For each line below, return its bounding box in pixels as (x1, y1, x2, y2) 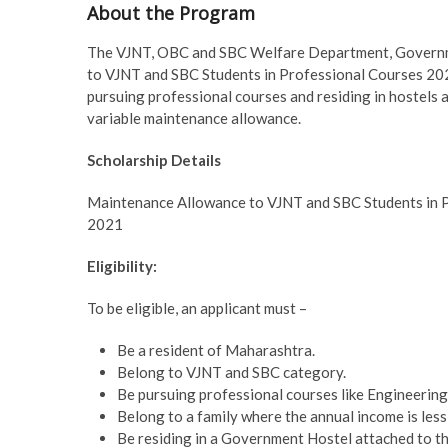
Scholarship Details (87, 150, 221, 169)
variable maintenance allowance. (87, 108, 301, 127)
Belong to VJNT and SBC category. (117, 362, 346, 381)
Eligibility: (87, 256, 157, 275)
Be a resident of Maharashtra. (117, 340, 315, 359)
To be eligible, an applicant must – (87, 298, 307, 317)
